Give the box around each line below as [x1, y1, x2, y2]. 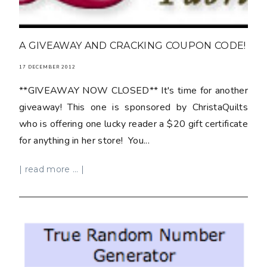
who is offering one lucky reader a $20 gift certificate [19, 117, 248, 131]
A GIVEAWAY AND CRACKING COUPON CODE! [19, 39, 246, 51]
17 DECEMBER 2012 [19, 63, 76, 70]
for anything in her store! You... [19, 133, 150, 147]
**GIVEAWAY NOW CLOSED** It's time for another [19, 83, 248, 97]
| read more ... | [19, 164, 85, 174]
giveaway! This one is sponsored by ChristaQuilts [19, 100, 248, 114]
